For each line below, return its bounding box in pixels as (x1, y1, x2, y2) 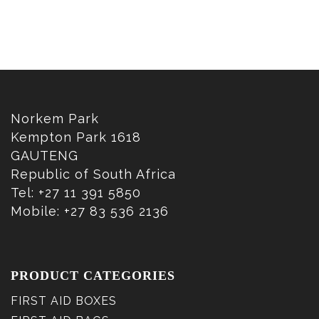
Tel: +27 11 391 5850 (11, 185, 141, 200)
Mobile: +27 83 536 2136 (11, 204, 169, 219)
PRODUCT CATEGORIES (11, 268, 175, 283)
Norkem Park (11, 111, 99, 126)
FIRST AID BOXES (11, 294, 117, 308)
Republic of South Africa (11, 167, 176, 182)
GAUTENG (11, 148, 78, 163)
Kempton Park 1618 (11, 130, 141, 145)
